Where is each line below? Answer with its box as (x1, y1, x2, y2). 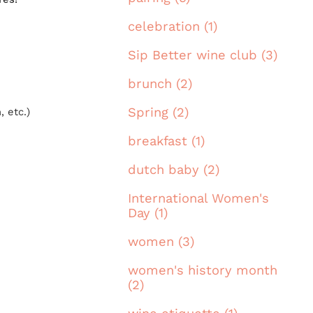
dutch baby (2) (128, 162, 219, 177)
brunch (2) (128, 76, 192, 92)
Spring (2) (128, 105, 189, 120)
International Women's (128, 191, 269, 206)
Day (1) (128, 205, 168, 221)
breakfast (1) (128, 133, 205, 149)
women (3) (128, 234, 194, 249)
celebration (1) (128, 19, 217, 34)
